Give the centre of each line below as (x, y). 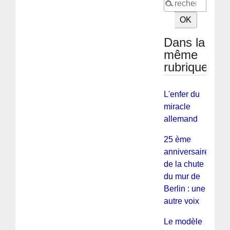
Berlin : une (184, 188)
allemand (180, 119)
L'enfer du (181, 94)
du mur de (182, 176)
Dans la (184, 42)
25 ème (177, 139)
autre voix (181, 201)
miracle (177, 106)
